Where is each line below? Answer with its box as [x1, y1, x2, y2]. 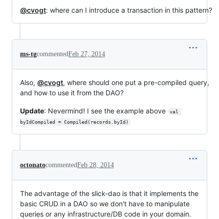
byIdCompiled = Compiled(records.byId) [20, 119, 129, 125]
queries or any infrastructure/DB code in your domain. [20, 210, 191, 218]
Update [20, 107, 44, 115]
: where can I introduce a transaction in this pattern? [46, 6, 212, 14]
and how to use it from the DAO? [20, 88, 124, 97]
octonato [20, 161, 45, 169]
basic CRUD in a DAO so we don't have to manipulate [20, 199, 190, 208]
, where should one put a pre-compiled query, [63, 78, 209, 87]
